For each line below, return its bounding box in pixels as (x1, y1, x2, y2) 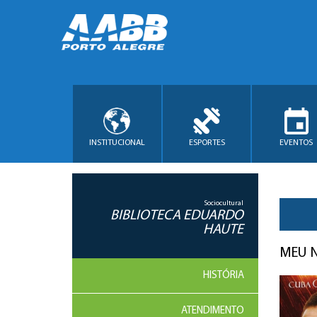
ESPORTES (188, 138, 225, 147)
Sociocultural (204, 200, 243, 207)
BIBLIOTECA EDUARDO (110, 209, 243, 223)
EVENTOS (279, 138, 313, 147)
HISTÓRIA (202, 270, 244, 281)
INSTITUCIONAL (88, 138, 145, 147)
